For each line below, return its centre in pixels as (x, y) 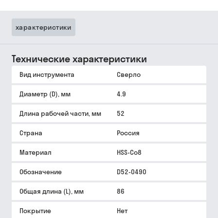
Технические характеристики (79, 59)
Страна (31, 133)
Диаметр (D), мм (45, 94)
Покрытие (35, 211)
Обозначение (41, 172)
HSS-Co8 (129, 152)
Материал (36, 152)
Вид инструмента (47, 74)
